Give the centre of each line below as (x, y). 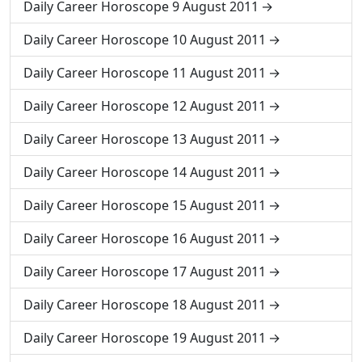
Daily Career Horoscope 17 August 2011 (145, 271)
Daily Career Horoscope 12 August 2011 (145, 106)
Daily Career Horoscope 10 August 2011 (145, 40)
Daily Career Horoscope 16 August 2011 (145, 238)
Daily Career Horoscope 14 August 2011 (145, 172)
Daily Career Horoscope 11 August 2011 (145, 73)
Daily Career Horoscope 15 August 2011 (145, 205)
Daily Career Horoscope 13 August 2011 (145, 139)
